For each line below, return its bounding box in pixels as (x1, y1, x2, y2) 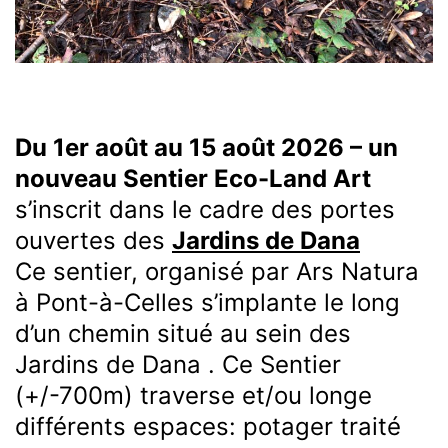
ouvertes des (15, 226, 172, 255)
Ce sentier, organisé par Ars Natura (15, 257, 419, 286)
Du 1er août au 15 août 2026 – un (15, 133, 398, 162)
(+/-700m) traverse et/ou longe (15, 381, 372, 410)
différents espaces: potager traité (15, 412, 401, 441)
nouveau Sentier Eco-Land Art (15, 164, 371, 193)
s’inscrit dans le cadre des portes (15, 195, 395, 224)
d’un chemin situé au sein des (15, 319, 351, 348)
